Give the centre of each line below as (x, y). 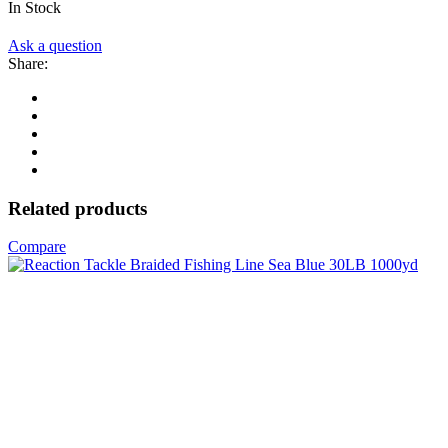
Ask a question (55, 45)
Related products (77, 208)
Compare (37, 247)
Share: (28, 63)
